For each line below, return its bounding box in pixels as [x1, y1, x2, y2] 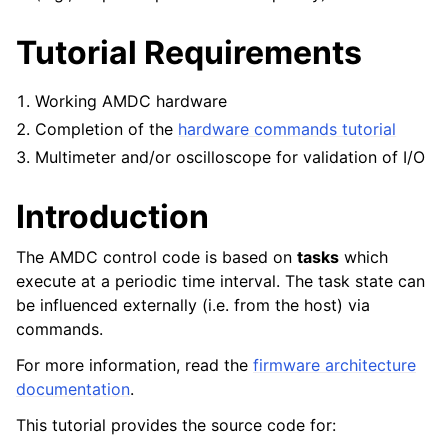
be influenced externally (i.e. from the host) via [16, 295, 370, 315]
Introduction [16, 197, 209, 236]
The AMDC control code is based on [16, 247, 297, 267]
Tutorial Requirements [16, 33, 362, 72]
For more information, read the [16, 355, 253, 375]
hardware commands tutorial [178, 119, 397, 139]
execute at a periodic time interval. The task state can [16, 271, 425, 291]
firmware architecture [253, 355, 416, 375]
